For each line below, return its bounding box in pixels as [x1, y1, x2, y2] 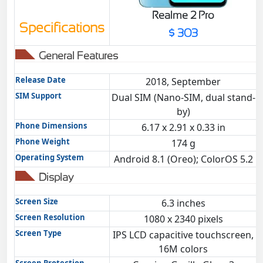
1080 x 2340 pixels [143, 213, 223, 225]
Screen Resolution [15, 212, 85, 222]
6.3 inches [161, 197, 205, 210]
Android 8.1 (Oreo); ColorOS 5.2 [113, 153, 253, 166]
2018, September [146, 75, 221, 88]
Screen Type [15, 228, 62, 238]
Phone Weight [15, 136, 70, 147]
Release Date [15, 75, 66, 85]
